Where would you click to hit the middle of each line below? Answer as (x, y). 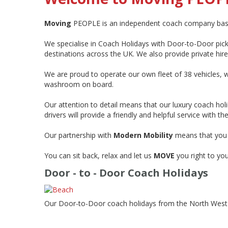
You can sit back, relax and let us (99, 155)
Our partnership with (79, 135)
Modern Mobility (143, 135)
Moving (58, 23)
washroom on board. (81, 84)
